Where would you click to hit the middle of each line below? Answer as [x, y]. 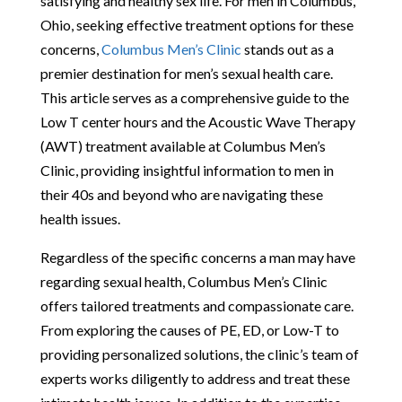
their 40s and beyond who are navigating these [181, 194]
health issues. [80, 218]
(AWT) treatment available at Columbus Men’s [183, 145]
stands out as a [287, 48]
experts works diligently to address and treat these [195, 378]
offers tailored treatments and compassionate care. [197, 305]
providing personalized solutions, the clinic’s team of [199, 354]
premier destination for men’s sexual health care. [186, 73]
